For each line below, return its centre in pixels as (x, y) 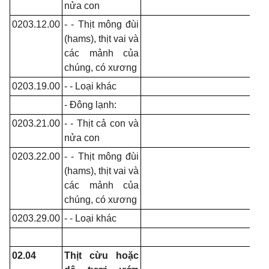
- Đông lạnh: (90, 105)
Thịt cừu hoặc (101, 255)
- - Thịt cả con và (101, 123)
